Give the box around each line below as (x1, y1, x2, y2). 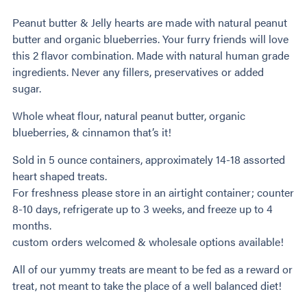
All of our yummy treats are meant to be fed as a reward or (12, 260, 293, 277)
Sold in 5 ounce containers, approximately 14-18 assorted (12, 151, 285, 167)
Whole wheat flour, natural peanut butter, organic (12, 107, 245, 123)
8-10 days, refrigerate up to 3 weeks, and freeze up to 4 (12, 200, 273, 217)
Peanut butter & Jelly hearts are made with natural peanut (12, 14, 287, 30)
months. (12, 217, 51, 233)
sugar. (12, 79, 41, 96)
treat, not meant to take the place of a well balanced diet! (12, 277, 282, 293)
